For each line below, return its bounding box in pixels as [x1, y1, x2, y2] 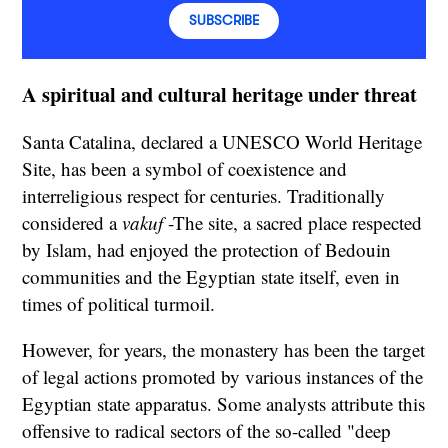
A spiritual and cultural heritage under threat [22, 78, 418, 109]
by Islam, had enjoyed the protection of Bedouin [22, 237, 392, 263]
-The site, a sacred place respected [163, 210, 423, 236]
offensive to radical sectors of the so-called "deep [22, 418, 392, 444]
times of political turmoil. [22, 291, 216, 317]
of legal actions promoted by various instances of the [22, 364, 424, 390]
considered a [22, 210, 123, 236]
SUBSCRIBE [189, 12, 259, 28]
